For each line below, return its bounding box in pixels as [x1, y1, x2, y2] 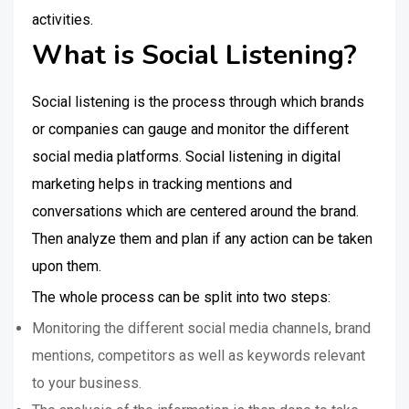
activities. [32, 11, 93, 28]
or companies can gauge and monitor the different [32, 121, 349, 138]
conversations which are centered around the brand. [32, 203, 359, 220]
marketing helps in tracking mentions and [32, 175, 292, 193]
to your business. [32, 374, 142, 392]
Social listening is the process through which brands [32, 93, 364, 110]
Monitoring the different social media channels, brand [32, 320, 371, 337]
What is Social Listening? [32, 37, 357, 74]
